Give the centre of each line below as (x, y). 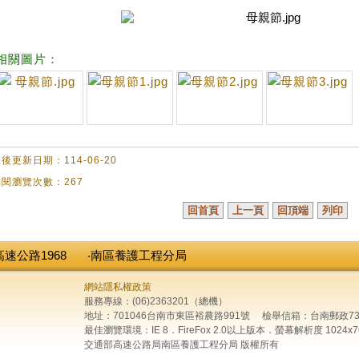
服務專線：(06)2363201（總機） (156, 301)
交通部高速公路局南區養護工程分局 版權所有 (182, 345)
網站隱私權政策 (118, 287)
